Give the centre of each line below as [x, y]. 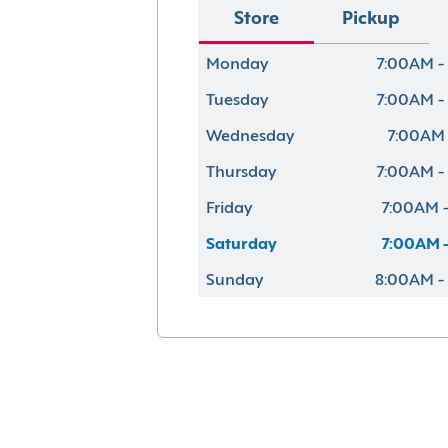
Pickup [371, 19]
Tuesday [236, 100]
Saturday [241, 244]
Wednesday [249, 136]
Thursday [240, 172]
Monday [236, 64]
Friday [228, 208]
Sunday [234, 280]
